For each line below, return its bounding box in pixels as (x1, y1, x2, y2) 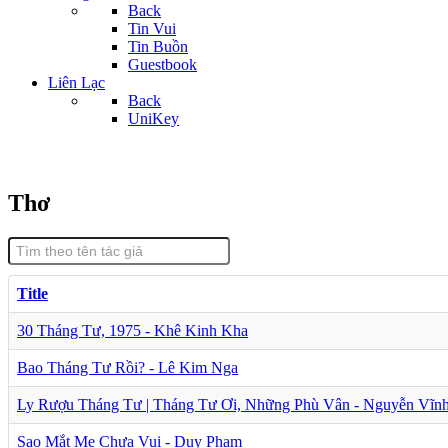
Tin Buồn (128, 38, 188, 55)
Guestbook (128, 56, 197, 73)
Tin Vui (128, 20, 176, 37)
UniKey (128, 110, 179, 127)
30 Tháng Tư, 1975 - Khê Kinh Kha (17, 321, 248, 339)
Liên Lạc (48, 74, 105, 91)
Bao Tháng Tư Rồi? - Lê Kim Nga (17, 358, 238, 376)
